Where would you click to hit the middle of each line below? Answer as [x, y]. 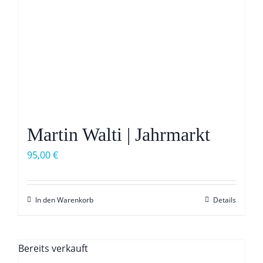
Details [225, 200]
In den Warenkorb [64, 200]
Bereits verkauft [53, 249]
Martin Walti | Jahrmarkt [118, 135]
